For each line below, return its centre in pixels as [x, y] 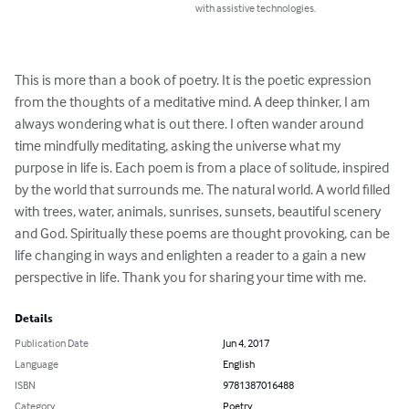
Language [37, 364]
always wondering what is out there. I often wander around [190, 124]
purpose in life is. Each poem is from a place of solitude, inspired [203, 168]
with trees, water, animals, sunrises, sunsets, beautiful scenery [199, 211]
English [239, 364]
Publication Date [52, 343]
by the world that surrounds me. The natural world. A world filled [204, 189]
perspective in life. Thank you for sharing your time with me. [190, 277]
